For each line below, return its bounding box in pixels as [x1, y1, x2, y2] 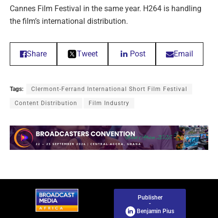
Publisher [137, 194, 163, 201]
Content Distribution [15, 99, 77, 107]
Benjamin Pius [135, 208, 174, 215]
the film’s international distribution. [10, 16, 128, 26]
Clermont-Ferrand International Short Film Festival [31, 85, 187, 92]
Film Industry [89, 99, 129, 107]
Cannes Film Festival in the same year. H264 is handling [10, 3, 201, 13]
